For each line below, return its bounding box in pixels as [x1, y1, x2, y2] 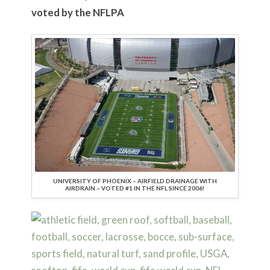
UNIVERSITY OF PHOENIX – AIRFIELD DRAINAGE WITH [52, 177, 217, 184]
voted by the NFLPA [31, 6, 124, 19]
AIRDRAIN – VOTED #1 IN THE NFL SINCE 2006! [65, 184, 205, 192]
